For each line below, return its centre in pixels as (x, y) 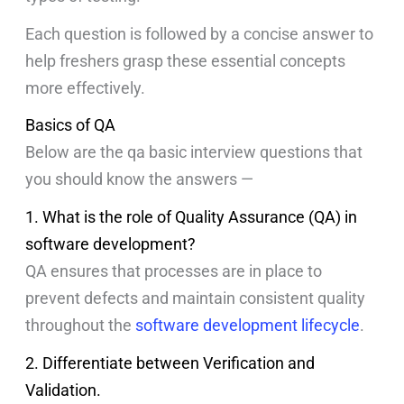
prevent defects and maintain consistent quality (196, 298)
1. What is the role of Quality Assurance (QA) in (192, 216)
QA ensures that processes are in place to (174, 271)
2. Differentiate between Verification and (170, 363)
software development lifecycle (248, 325)
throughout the (81, 325)
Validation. (64, 390)
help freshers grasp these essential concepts (186, 60)
